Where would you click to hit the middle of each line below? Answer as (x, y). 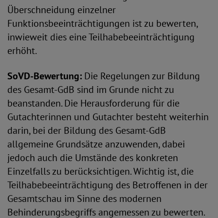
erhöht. (23, 51)
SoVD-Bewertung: (46, 76)
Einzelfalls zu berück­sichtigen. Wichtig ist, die (100, 171)
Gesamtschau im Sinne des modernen (84, 199)
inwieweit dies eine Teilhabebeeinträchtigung (101, 37)
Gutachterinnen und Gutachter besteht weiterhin (108, 117)
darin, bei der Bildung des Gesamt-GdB (87, 130)
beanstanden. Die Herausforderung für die (93, 103)
